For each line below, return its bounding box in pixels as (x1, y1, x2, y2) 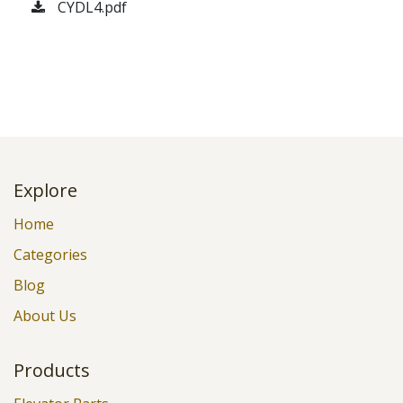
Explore (13, 178, 77, 202)
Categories (13, 245, 87, 264)
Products (13, 358, 90, 382)
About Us (13, 306, 76, 326)
